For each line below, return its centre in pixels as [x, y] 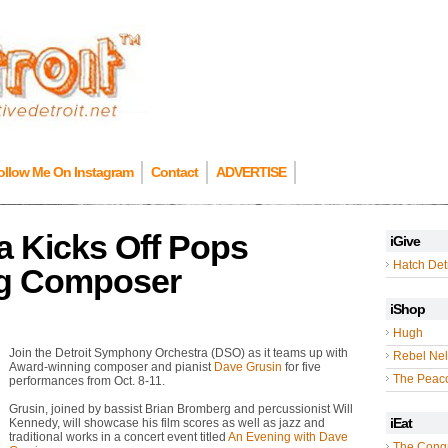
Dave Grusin [248, 367]
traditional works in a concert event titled [118, 437]
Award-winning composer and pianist [111, 367]
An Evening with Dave [288, 437]
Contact [174, 172]
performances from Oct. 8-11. [87, 381]
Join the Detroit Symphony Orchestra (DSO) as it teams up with [178, 353]
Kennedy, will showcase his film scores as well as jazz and [167, 423]
